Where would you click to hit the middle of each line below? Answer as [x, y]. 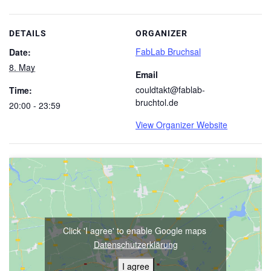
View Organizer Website [181, 125]
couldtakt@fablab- [170, 90]
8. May [22, 67]
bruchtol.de [157, 103]
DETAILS [28, 34]
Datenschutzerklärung [135, 244]
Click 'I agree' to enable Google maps [135, 230]
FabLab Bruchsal [168, 52]
